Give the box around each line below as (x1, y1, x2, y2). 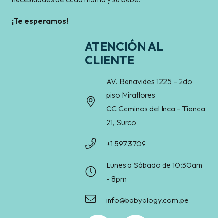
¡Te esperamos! (12, 16, 68, 26)
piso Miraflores (106, 90, 156, 100)
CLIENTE (85, 53, 134, 68)
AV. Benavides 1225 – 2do (106, 76, 193, 87)
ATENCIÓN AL (85, 39, 163, 54)
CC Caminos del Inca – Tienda (106, 104, 206, 114)
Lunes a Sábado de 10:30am (106, 160, 203, 170)
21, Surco (106, 117, 137, 127)
